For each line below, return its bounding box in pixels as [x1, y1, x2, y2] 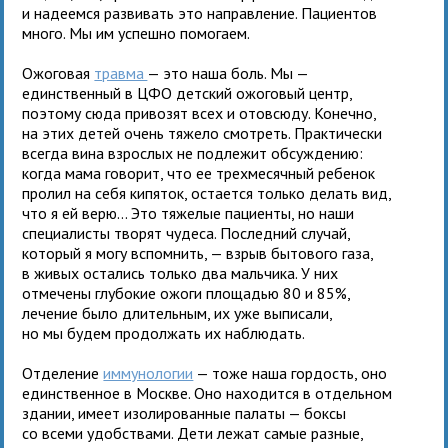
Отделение [22, 362, 104, 383]
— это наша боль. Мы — [147, 62, 309, 83]
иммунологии [103, 362, 194, 383]
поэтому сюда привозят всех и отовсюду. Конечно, [22, 102, 377, 123]
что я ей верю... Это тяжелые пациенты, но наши [22, 202, 355, 223]
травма [94, 62, 148, 83]
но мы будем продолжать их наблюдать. [22, 322, 306, 343]
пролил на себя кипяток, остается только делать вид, [22, 182, 392, 203]
